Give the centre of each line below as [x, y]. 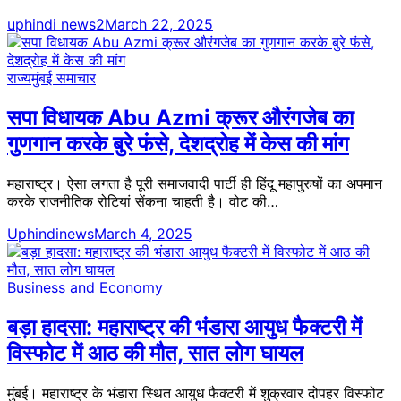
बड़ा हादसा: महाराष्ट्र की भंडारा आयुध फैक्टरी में [184, 328]
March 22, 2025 [159, 25]
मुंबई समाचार [64, 78]
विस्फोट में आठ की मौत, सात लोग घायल [155, 354]
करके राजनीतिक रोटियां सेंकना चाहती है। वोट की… [143, 202]
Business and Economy [85, 288]
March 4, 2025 [143, 234]
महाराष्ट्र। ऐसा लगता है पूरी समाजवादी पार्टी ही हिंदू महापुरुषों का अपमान [195, 184]
